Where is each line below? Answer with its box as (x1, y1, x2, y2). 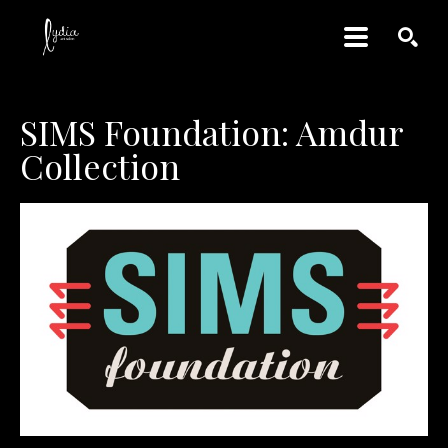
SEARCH (362, 88, 413, 99)
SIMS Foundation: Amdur (20, 109, 403, 155)
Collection (20, 143, 180, 189)
